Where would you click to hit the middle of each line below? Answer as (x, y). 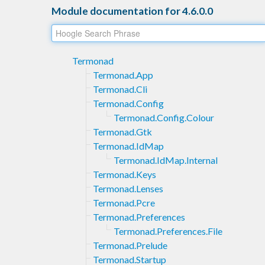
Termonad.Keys (125, 174)
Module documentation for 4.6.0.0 (132, 11)
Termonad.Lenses (128, 188)
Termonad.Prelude (130, 245)
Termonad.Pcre (124, 202)
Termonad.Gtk (122, 131)
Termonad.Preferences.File (168, 231)
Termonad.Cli (120, 89)
